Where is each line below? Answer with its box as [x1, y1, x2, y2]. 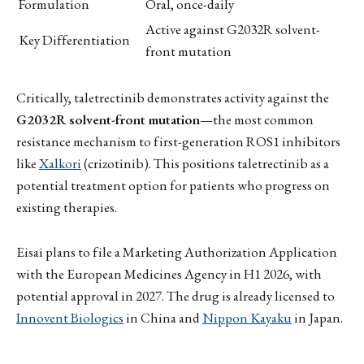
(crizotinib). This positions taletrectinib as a [81, 154, 329, 173]
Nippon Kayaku [202, 308, 292, 327]
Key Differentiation [19, 31, 130, 50]
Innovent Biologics [16, 308, 123, 327]
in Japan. [292, 308, 343, 327]
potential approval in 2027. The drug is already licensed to [16, 286, 335, 305]
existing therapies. [16, 198, 117, 217]
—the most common [200, 110, 314, 129]
